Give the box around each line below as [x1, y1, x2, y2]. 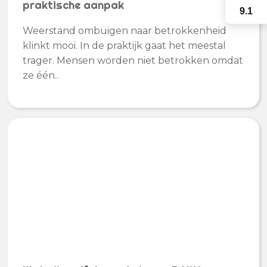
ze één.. [23, 70, 59, 82]
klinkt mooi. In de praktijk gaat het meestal [23, 40, 226, 52]
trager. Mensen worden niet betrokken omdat [23, 55, 244, 67]
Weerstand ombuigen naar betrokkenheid [23, 25, 227, 37]
